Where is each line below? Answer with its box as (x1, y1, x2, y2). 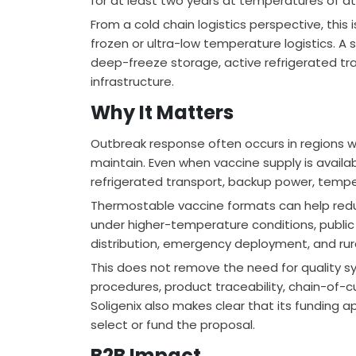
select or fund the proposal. (91, 316, 255, 334)
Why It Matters (91, 99, 234, 126)
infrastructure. (91, 73, 174, 91)
